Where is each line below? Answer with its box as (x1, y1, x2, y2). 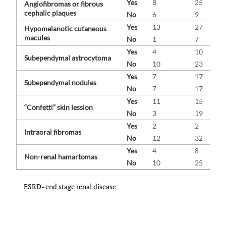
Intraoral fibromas (24, 127, 81, 136)
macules (24, 33, 50, 42)
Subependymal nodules (24, 78, 96, 87)
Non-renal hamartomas (24, 152, 97, 161)
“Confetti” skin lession (24, 102, 93, 111)
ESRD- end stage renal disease (24, 181, 116, 191)
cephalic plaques (24, 8, 76, 17)
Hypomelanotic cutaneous (24, 24, 106, 33)
